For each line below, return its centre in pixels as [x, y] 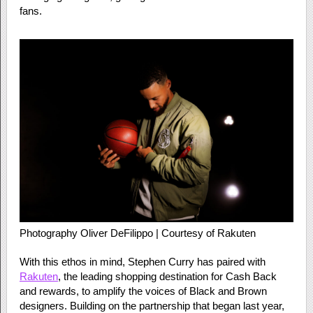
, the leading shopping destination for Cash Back [167, 276]
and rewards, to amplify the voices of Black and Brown [143, 291]
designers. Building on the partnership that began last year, [152, 305]
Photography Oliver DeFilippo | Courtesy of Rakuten [137, 233]
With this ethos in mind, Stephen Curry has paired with [142, 261]
